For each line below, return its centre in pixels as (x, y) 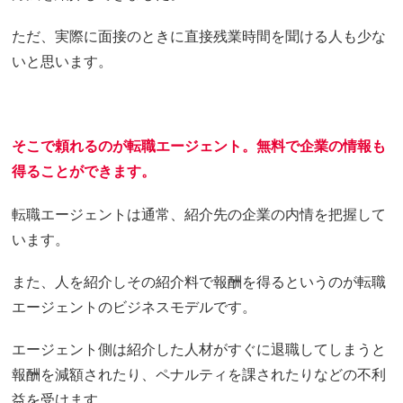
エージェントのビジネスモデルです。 (134, 306)
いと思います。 (63, 60)
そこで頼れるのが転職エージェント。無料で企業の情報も (199, 146)
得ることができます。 (84, 171)
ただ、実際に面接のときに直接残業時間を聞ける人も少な (199, 35)
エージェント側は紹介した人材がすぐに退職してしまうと (199, 348)
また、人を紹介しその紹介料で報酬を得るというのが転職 (199, 281)
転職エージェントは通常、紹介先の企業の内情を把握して (199, 213)
